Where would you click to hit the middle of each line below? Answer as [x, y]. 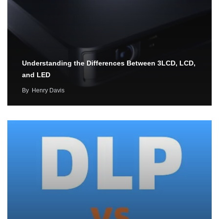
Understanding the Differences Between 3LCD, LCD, [109, 63]
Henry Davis [48, 91]
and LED [36, 75]
